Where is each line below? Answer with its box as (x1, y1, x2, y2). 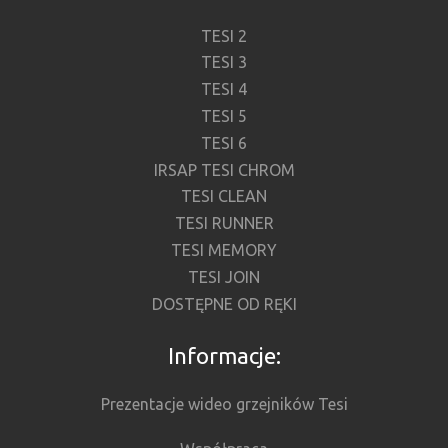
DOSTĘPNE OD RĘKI (151, 294, 297, 313)
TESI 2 (201, 26, 247, 45)
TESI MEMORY (171, 241, 277, 260)
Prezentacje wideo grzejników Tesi (100, 395, 348, 414)
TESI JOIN (188, 267, 260, 286)
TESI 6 (201, 133, 247, 152)
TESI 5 (201, 107, 247, 126)
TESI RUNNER (174, 214, 274, 233)
